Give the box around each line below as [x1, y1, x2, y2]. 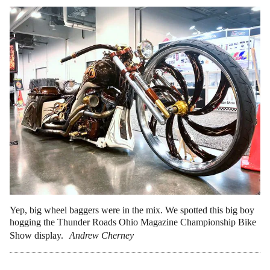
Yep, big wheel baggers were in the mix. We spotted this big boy [10, 205, 254, 215]
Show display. [10, 230, 63, 240]
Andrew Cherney [69, 230, 134, 240]
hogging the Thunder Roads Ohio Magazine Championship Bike [10, 217, 256, 227]
